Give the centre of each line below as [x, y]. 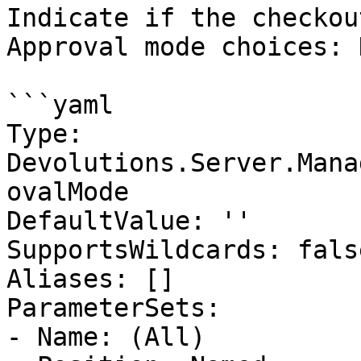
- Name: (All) [106, 337]
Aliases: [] [91, 279]
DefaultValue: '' [129, 221]
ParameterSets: [114, 308]
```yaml [60, 105]
